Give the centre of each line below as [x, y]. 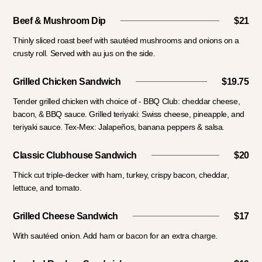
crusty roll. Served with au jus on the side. [84, 53]
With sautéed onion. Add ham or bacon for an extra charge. [115, 235]
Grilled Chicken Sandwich [67, 81]
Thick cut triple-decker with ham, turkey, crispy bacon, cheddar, [121, 175]
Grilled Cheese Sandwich [66, 216]
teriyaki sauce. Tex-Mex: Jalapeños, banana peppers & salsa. [119, 127]
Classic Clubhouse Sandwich [75, 155]
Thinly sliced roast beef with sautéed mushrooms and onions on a [126, 40]
